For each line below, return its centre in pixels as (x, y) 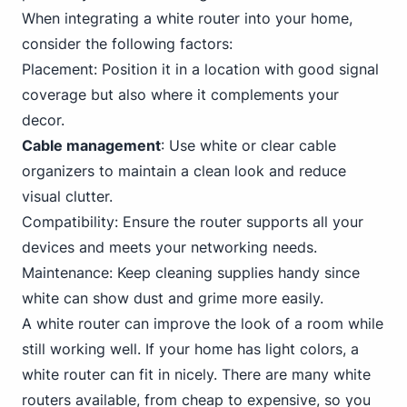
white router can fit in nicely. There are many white (196, 374)
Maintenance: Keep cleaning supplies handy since (191, 273)
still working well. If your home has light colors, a (190, 349)
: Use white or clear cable (248, 145)
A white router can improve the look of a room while (203, 323)
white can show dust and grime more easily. (173, 298)
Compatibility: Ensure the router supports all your (193, 222)
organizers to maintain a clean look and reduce (184, 171)
